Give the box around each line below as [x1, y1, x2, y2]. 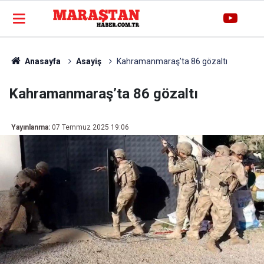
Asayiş [75, 57, 101, 66]
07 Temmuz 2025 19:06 [52, 123, 129, 131]
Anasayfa [22, 57, 61, 66]
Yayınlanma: [11, 123, 50, 131]
